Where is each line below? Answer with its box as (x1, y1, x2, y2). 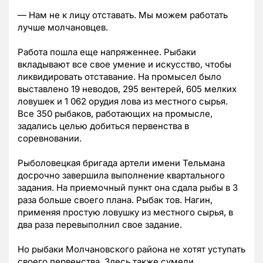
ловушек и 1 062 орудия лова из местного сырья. (18, 96, 228, 107)
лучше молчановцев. (18, 22, 108, 33)
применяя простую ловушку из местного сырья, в (18, 207, 233, 218)
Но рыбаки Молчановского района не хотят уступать (18, 244, 245, 255)
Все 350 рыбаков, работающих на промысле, (18, 108, 213, 120)
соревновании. (18, 133, 82, 144)
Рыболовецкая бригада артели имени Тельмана (18, 157, 225, 169)
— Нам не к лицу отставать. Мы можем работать (18, 9, 228, 21)
